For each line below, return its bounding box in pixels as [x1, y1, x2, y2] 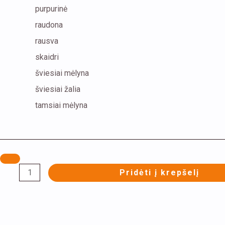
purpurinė [35, 4, 67, 14]
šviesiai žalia [35, 84, 80, 94]
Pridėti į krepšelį [120, 168, 200, 178]
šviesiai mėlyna [35, 68, 89, 78]
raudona [35, 20, 63, 30]
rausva [35, 36, 58, 46]
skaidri [35, 52, 59, 62]
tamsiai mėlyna [35, 100, 87, 110]
